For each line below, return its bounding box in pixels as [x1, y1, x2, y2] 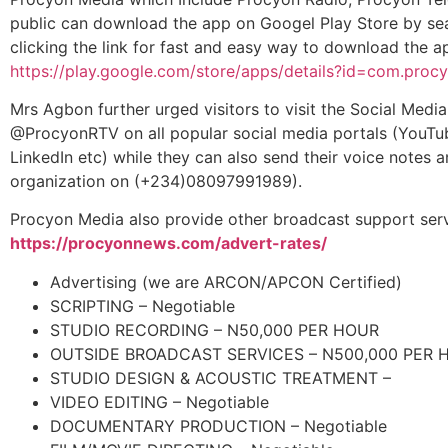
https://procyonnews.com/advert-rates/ [10, 233, 327, 254]
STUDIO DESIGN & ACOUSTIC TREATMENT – [50, 367, 391, 388]
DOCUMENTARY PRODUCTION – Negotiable [50, 415, 387, 436]
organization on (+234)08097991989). [10, 170, 302, 191]
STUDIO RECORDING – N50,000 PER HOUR [50, 319, 379, 340]
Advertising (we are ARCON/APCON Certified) [50, 271, 402, 292]
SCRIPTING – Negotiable [50, 295, 235, 316]
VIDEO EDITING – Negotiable [50, 391, 269, 412]
